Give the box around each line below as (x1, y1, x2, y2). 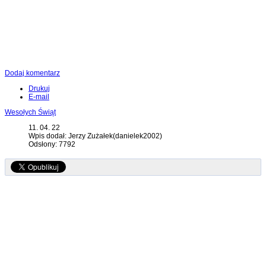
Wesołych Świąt (5, 108, 56, 117)
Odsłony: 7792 (28, 140, 75, 149)
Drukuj (28, 84, 50, 93)
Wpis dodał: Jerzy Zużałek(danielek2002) (28, 132, 162, 141)
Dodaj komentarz (5, 69, 60, 78)
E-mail (28, 93, 49, 102)
